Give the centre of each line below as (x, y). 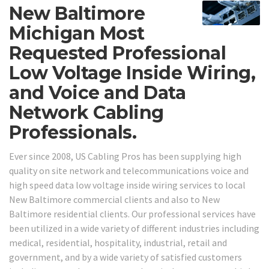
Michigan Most (77, 34)
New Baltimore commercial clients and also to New (114, 199)
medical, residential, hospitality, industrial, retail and (118, 242)
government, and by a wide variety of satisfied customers (125, 257)
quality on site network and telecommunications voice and (129, 170)
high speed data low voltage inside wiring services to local (127, 185)
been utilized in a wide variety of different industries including (134, 228)
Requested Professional (117, 53)
